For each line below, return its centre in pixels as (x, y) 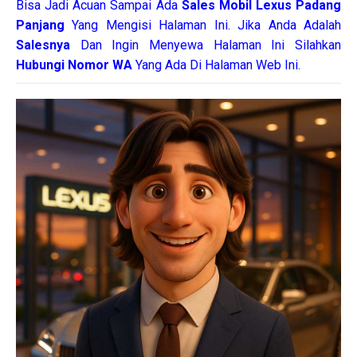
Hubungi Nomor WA (76, 65)
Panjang (44, 25)
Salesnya (43, 45)
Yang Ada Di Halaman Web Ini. (218, 65)
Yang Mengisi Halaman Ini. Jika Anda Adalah (207, 25)
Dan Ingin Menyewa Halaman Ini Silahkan (206, 45)
